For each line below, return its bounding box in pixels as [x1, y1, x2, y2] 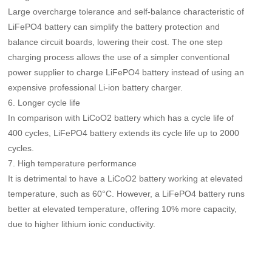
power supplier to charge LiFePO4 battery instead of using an [8, 67, 245, 77]
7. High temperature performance [8, 158, 137, 168]
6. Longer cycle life [8, 97, 81, 107]
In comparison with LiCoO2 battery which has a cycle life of [8, 112, 234, 123]
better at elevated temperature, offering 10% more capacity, [8, 203, 237, 214]
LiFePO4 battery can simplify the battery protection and [8, 21, 220, 32]
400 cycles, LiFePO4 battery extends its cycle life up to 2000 [8, 127, 240, 138]
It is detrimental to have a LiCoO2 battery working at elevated [8, 173, 243, 183]
